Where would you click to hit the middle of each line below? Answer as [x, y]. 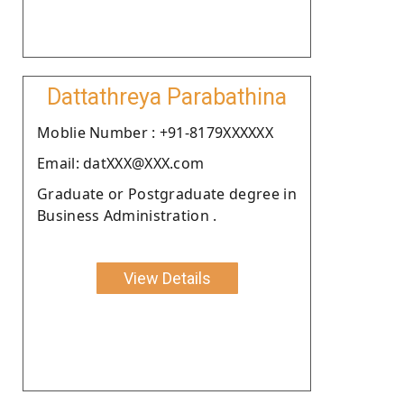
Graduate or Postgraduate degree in [167, 193]
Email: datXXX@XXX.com [121, 163]
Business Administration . [127, 215]
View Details [167, 278]
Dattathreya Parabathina [167, 96]
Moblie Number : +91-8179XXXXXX [155, 132]
